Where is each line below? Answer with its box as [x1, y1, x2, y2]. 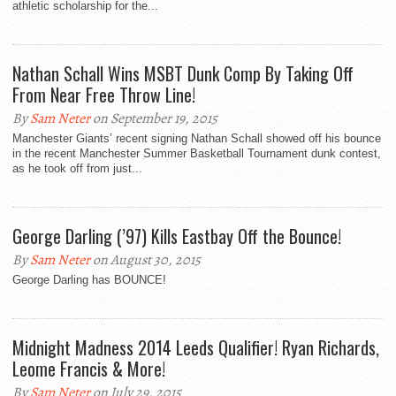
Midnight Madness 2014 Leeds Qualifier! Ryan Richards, [12, 334, 379, 362]
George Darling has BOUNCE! [12, 273, 166, 287]
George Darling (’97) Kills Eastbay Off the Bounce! [12, 223, 341, 250]
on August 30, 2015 [90, 250, 201, 270]
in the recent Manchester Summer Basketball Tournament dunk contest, [12, 147, 381, 161]
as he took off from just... [12, 162, 142, 176]
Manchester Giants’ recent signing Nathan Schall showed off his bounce [12, 132, 381, 146]
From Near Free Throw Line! [12, 81, 195, 109]
